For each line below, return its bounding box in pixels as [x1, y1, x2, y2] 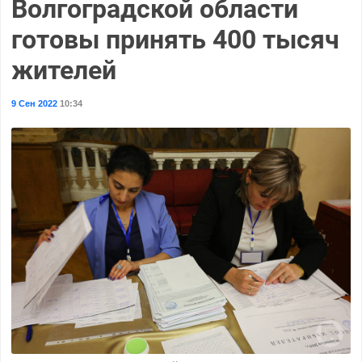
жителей [11, 54, 116, 86]
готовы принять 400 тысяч [11, 23, 339, 55]
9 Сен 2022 [11, 98, 57, 108]
